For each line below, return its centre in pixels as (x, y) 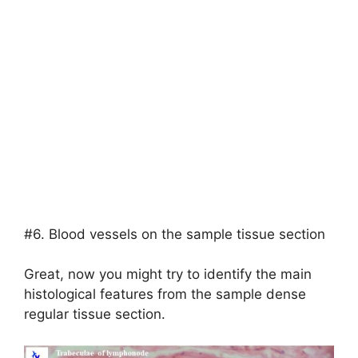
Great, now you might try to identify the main (168, 274)
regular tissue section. (97, 314)
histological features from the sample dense (165, 294)
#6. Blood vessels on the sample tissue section (175, 234)
